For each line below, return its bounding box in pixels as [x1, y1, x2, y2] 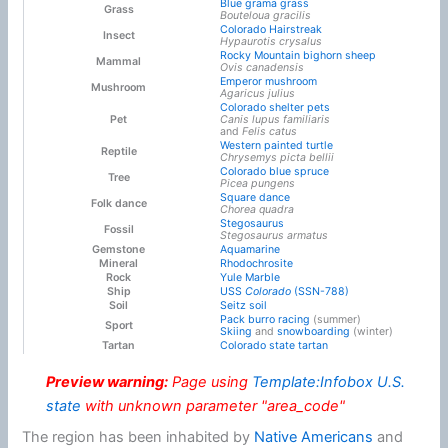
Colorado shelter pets [219, 100, 330, 114]
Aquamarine [219, 242, 280, 256]
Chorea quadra [219, 202, 294, 216]
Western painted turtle [219, 138, 333, 152]
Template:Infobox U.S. [251, 372, 405, 391]
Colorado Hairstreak [219, 22, 322, 36]
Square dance [219, 190, 290, 204]
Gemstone [92, 242, 146, 256]
